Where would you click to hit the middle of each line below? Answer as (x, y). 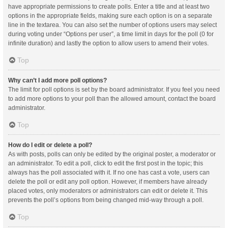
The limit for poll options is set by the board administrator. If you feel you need (114, 90)
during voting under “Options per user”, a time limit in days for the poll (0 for (111, 34)
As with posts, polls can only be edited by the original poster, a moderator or (112, 154)
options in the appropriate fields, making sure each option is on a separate (110, 16)
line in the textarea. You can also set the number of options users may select (112, 25)
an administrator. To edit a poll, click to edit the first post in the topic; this (106, 163)
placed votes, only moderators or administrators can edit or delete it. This (108, 191)
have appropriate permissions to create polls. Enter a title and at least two (109, 7)
